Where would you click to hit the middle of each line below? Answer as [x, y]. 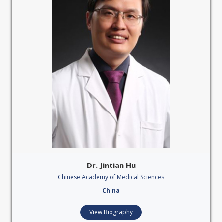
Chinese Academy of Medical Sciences [111, 177]
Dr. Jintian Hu [111, 165]
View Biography [111, 212]
